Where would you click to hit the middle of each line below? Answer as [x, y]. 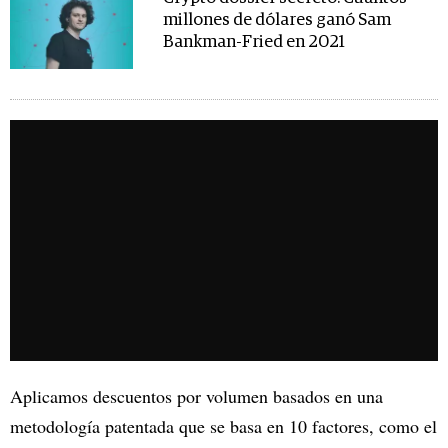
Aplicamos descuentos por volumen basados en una [196, 395]
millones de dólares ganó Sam [276, 20]
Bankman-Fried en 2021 [253, 42]
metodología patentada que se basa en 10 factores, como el [223, 425]
